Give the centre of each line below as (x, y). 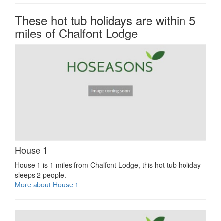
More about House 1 (47, 185)
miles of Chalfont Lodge (76, 33)
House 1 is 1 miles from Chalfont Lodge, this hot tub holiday (108, 165)
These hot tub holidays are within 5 (105, 20)
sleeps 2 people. (40, 175)
